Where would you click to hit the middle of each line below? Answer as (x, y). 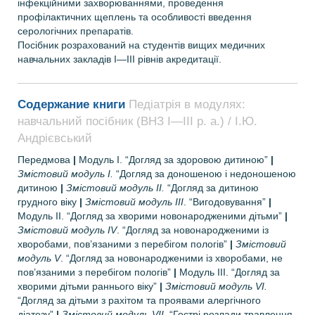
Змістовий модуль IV (67, 230)
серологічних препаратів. (76, 31)
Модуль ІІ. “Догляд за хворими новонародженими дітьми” (151, 216)
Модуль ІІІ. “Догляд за (230, 272)
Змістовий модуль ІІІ (134, 202)
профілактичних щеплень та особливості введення (135, 17)
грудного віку (49, 202)
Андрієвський (55, 138)
